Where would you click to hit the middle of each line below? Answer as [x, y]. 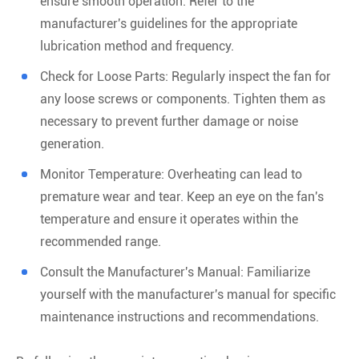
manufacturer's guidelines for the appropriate [169, 23]
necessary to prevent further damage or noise [169, 121]
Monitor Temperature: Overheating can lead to [171, 174]
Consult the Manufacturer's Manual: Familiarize [175, 272]
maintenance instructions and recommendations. [179, 317]
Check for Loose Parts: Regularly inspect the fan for [186, 76]
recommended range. [101, 241]
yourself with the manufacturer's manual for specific [188, 294]
